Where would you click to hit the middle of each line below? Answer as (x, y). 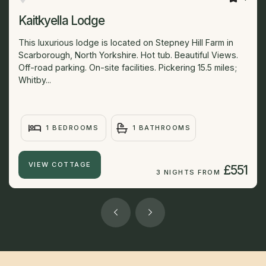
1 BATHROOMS (161, 128)
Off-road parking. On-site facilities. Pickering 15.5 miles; (128, 68)
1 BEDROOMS (72, 128)
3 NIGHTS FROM (188, 172)
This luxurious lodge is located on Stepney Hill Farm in (126, 43)
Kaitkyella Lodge (61, 21)
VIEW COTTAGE (60, 164)
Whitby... (35, 80)
